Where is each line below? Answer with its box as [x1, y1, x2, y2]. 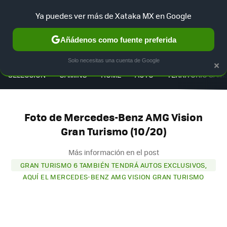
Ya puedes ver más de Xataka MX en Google [35, 10, 192, 21]
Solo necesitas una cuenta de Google [67, 57, 160, 63]
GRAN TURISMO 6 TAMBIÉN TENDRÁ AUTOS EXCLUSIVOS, [20, 160, 207, 170]
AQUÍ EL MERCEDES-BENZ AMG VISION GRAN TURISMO [23, 171, 204, 181]
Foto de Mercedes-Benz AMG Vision [24, 109, 203, 125]
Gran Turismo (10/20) [60, 123, 167, 139]
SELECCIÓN [8, 69, 46, 80]
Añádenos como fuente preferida [60, 35, 176, 44]
